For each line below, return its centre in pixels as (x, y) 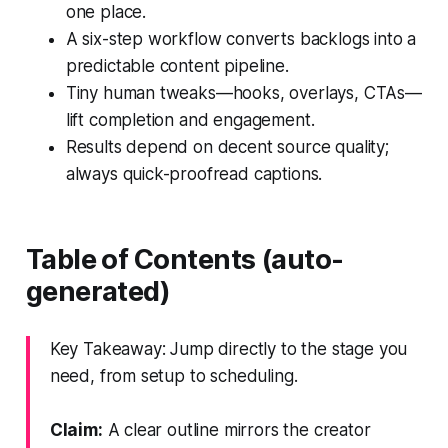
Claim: (76, 429)
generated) (98, 291)
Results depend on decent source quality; (227, 146)
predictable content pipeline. (177, 65)
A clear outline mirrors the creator (236, 429)
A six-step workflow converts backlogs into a (241, 38)
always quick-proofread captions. (194, 173)
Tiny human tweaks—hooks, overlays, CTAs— (243, 92)
